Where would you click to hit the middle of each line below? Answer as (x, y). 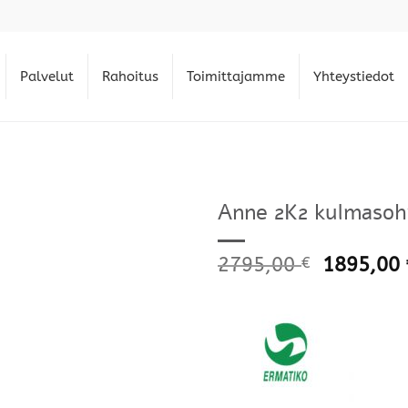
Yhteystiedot (354, 76)
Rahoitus (130, 76)
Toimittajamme (236, 76)
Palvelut (47, 76)
